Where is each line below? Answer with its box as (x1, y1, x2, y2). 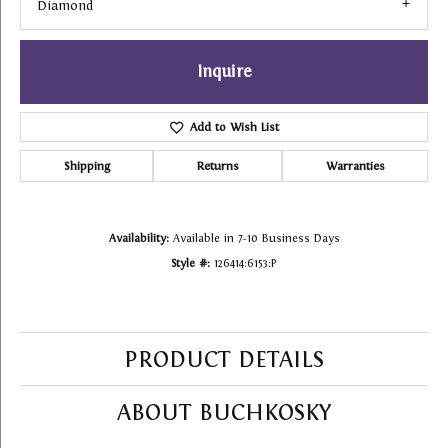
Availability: (108, 232, 169, 245)
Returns (196, 159, 239, 174)
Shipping (63, 159, 110, 174)
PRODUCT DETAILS (124, 346, 324, 373)
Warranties (325, 159, 385, 174)
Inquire (196, 62, 252, 82)
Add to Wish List (189, 120, 279, 135)
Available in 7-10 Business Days (172, 232, 340, 245)
